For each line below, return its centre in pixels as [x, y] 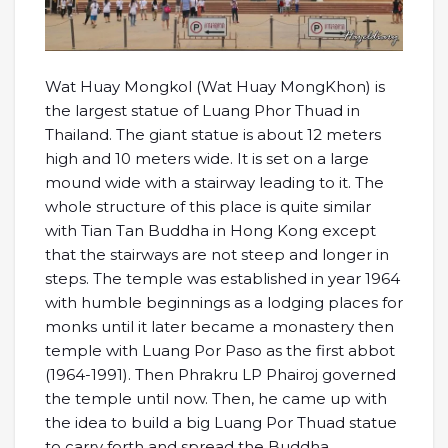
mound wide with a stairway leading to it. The [214, 182]
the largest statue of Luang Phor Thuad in [202, 110]
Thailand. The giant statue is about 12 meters [213, 134]
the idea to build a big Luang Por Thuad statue [221, 422]
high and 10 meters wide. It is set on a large [207, 158]
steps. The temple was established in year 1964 [222, 278]
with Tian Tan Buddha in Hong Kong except [210, 230]
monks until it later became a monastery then [219, 326]
